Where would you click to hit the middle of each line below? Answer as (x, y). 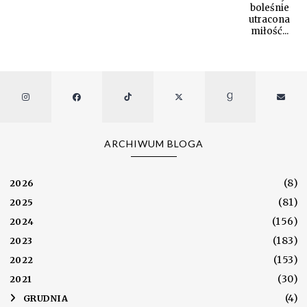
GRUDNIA (46, 299)
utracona (270, 19)
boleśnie (269, 8)
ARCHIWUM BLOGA (154, 144)
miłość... (269, 31)
